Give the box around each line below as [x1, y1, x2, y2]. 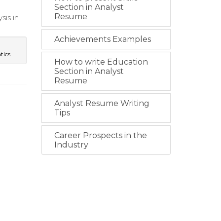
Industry [54, 140, 88, 150]
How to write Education [54, 57, 148, 67]
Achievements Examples [54, 35, 151, 44]
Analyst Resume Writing [54, 99, 149, 109]
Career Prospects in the [54, 131, 147, 141]
